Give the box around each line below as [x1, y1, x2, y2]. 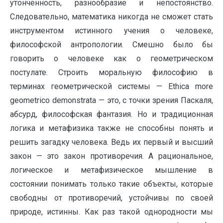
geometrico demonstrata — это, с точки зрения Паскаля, [10, 96, 213, 105]
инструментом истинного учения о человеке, [10, 26, 213, 35]
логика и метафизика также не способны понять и [10, 123, 213, 133]
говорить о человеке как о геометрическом [10, 54, 213, 63]
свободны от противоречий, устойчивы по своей [10, 193, 213, 203]
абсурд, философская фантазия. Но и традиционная [10, 110, 213, 119]
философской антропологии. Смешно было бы [10, 40, 213, 49]
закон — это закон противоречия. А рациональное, [10, 151, 213, 161]
